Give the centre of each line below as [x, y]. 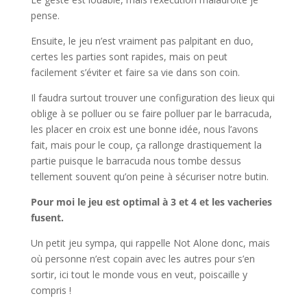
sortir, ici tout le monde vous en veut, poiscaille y [139, 275]
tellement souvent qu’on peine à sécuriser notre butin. [149, 177]
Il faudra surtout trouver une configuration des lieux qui [152, 98]
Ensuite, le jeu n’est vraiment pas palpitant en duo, [142, 41]
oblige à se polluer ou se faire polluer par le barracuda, [151, 114]
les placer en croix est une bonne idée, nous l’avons [144, 130]
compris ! [51, 291]
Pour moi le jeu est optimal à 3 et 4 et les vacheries [151, 202]
